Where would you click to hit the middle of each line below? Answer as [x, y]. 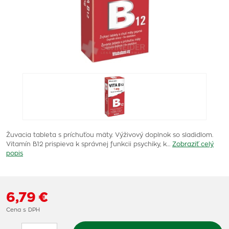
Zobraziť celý [193, 144]
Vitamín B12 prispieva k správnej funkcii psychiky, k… [88, 144]
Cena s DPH [23, 210]
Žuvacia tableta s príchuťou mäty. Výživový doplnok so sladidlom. [110, 135]
